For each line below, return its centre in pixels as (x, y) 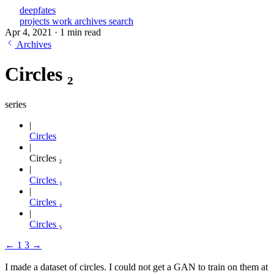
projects (36, 21)
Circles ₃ (46, 180)
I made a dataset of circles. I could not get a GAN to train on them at (136, 267)
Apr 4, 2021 (30, 32)
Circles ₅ (46, 224)
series (16, 104)
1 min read (80, 32)
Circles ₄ (46, 202)
